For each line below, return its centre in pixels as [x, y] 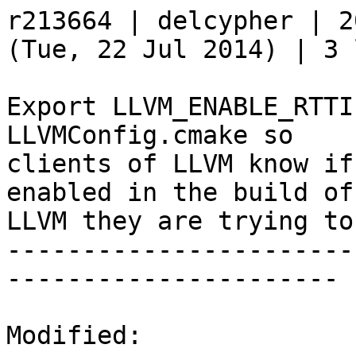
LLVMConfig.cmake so [150, 135]
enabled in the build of [180, 193]
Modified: [74, 336]
